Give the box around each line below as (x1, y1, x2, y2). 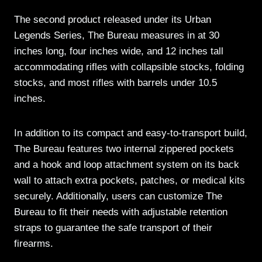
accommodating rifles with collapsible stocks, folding (14, 61, 244, 73)
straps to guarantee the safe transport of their (14, 222, 212, 234)
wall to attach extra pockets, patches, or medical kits (14, 175, 245, 187)
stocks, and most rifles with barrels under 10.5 (14, 77, 217, 89)
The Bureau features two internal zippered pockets (14, 143, 234, 155)
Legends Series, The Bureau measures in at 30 (14, 30, 219, 42)
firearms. (14, 238, 53, 250)
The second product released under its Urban (14, 14, 211, 26)
